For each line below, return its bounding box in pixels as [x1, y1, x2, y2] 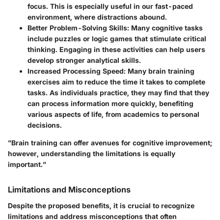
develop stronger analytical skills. [27, 56, 141, 65]
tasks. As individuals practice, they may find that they [27, 88, 209, 97]
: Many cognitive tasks [127, 24, 203, 32]
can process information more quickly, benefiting [27, 99, 193, 108]
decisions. [27, 121, 62, 130]
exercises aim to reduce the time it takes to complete [27, 78, 205, 86]
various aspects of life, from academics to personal [27, 110, 199, 119]
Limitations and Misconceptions [8, 185, 131, 195]
